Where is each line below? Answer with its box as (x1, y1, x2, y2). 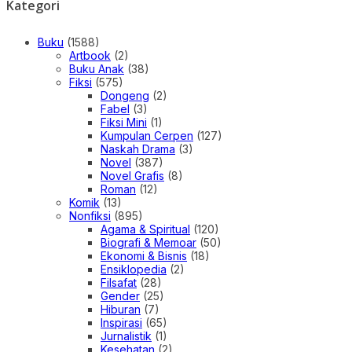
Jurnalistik (101, 328, 152, 343)
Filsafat (101, 275, 137, 289)
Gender (101, 288, 140, 302)
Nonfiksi (69, 208, 111, 222)
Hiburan (101, 302, 141, 316)
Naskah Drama (101, 141, 175, 156)
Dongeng (101, 88, 149, 102)
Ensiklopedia (101, 262, 167, 276)
